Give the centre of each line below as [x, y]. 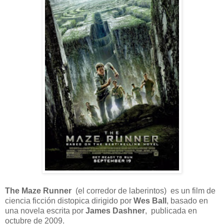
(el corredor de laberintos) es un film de [144, 190]
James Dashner [115, 210]
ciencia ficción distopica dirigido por [69, 200]
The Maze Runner [39, 190]
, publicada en [171, 210]
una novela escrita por [45, 210]
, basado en [187, 200]
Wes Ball [150, 200]
